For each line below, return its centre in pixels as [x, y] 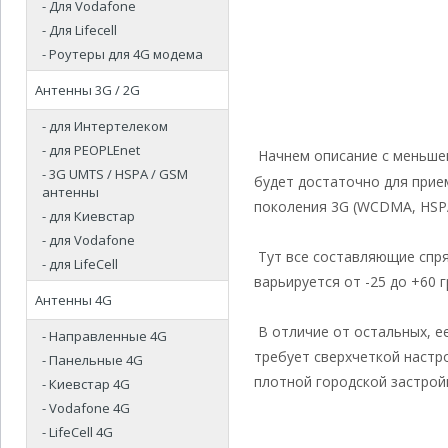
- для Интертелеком [105, 126]
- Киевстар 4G [86, 384]
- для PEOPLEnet [91, 150]
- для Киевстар [88, 216]
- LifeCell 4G [77, 432]
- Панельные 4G [92, 360]
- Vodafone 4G [86, 408]
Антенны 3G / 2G [87, 90]
